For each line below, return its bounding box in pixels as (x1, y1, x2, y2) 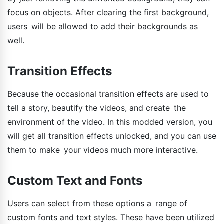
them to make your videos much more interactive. (7, 144, 198, 155)
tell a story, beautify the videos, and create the (7, 102, 186, 113)
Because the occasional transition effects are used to (7, 88, 209, 99)
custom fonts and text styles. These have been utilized (7, 212, 214, 222)
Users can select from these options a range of (7, 198, 187, 208)
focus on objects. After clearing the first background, (7, 7, 209, 17)
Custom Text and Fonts (7, 173, 142, 188)
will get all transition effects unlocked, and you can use (7, 130, 216, 141)
